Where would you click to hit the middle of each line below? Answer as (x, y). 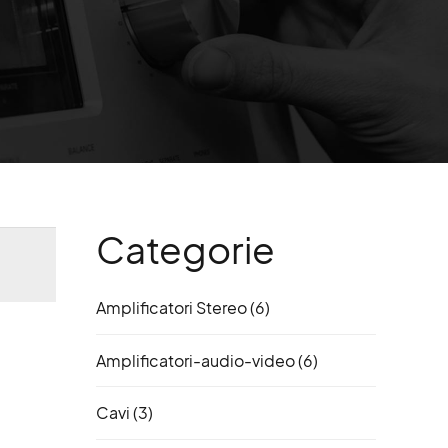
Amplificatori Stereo (171, 307)
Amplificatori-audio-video (195, 360)
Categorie (185, 249)
